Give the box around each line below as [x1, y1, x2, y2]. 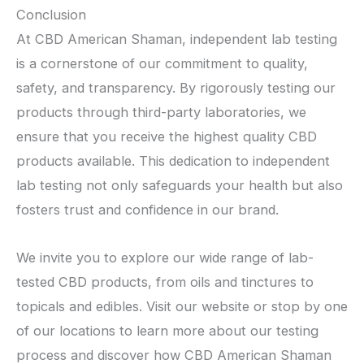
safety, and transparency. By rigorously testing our [16, 80, 336, 97]
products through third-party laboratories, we [16, 104, 306, 121]
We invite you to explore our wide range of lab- [16, 249, 314, 266]
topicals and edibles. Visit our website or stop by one [16, 298, 348, 315]
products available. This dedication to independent [16, 153, 330, 170]
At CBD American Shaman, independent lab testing [16, 31, 337, 48]
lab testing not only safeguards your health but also [16, 177, 343, 194]
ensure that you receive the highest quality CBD [16, 128, 317, 145]
